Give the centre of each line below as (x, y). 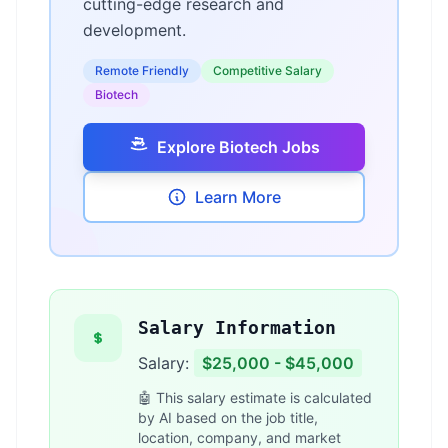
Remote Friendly (142, 70)
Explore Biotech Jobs (238, 147)
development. (134, 30)
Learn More (238, 197)
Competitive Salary (267, 70)
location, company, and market (239, 437)
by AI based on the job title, (228, 417)
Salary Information (237, 327)
